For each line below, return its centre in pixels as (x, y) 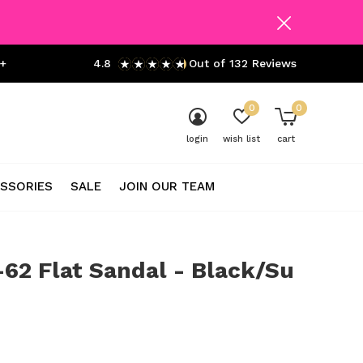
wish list (241, 139)
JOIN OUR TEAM (167, 186)
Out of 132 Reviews (243, 63)
